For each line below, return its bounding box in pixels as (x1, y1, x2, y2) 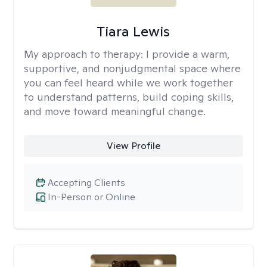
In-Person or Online (48, 191, 135, 203)
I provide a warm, (146, 47, 229, 61)
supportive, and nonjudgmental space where (24, 61, 241, 75)
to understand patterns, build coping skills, (24, 90, 234, 104)
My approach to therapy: (24, 47, 146, 61)
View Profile (106, 139, 160, 152)
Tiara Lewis (97, 22, 170, 41)
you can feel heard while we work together (24, 76, 233, 89)
